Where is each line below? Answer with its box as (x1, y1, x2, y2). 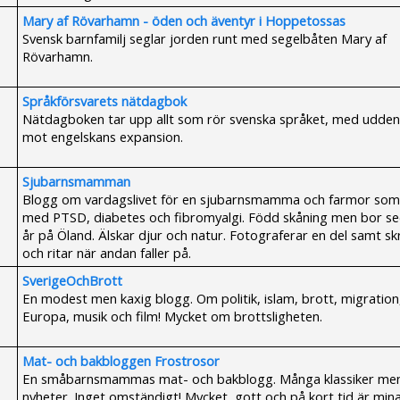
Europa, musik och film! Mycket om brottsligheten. (22, 307, 322, 325)
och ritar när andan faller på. (22, 244, 191, 262)
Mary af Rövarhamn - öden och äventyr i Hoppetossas (22, 12, 346, 29)
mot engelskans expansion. (22, 128, 183, 146)
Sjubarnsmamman (22, 172, 130, 190)
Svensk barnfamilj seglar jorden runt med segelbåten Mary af (22, 29, 387, 47)
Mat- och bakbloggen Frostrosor (22, 352, 220, 370)
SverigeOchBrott (22, 271, 122, 289)
